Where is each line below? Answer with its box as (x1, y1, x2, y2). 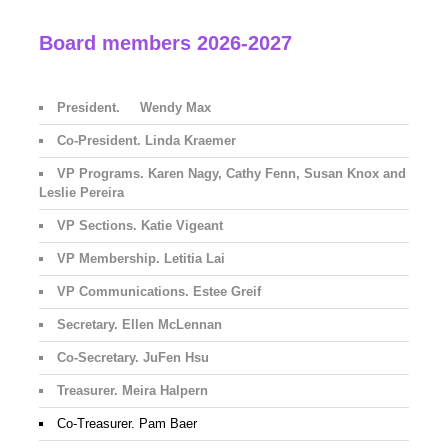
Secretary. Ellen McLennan (57, 317, 223, 333)
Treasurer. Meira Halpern (57, 383, 209, 399)
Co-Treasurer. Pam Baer (57, 416, 198, 432)
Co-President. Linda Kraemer (57, 133, 237, 149)
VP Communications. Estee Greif (57, 284, 262, 300)
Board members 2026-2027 (39, 32, 293, 55)
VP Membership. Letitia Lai (57, 251, 226, 267)
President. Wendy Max (57, 100, 212, 116)
